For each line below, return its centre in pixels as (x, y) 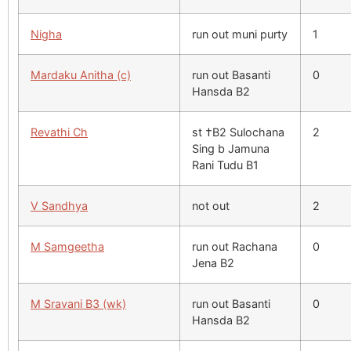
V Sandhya (59, 206)
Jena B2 (213, 263)
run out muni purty (240, 34)
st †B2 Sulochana (238, 132)
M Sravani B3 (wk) (78, 304)
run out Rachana (235, 247)
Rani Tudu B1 (225, 165)
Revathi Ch (59, 132)
